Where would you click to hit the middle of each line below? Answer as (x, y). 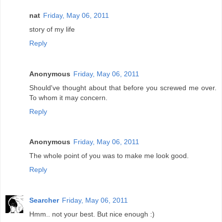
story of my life (52, 29)
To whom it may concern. (68, 97)
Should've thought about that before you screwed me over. (123, 87)
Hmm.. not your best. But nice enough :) (92, 214)
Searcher (44, 200)
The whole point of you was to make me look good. (109, 156)
